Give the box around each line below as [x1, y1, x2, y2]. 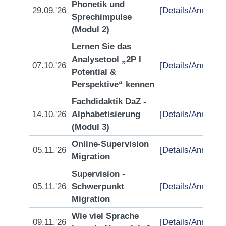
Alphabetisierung [72, 109, 140, 120]
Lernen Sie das [72, 41, 131, 52]
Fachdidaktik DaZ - [72, 96, 146, 107]
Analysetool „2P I [72, 54, 141, 65]
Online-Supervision [72, 139, 149, 149]
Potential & [72, 67, 116, 77]
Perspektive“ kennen [72, 79, 154, 90]
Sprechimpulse [72, 12, 132, 22]
